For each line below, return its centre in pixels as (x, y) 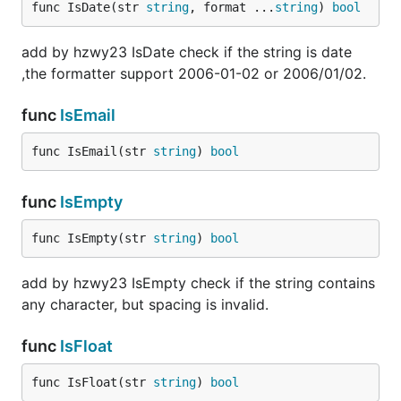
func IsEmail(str (92, 151)
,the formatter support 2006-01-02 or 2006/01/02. (194, 73)
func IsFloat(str (92, 382)
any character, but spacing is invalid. (145, 304)
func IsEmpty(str (92, 238)
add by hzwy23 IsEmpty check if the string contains (198, 283)
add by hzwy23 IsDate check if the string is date (187, 52)
